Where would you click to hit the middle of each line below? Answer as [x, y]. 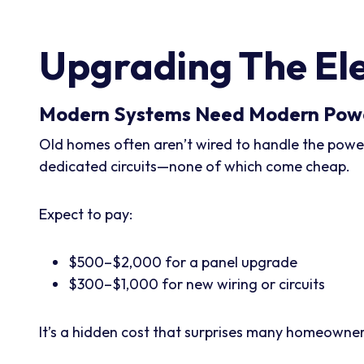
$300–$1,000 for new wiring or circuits [197, 284]
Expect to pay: [86, 214]
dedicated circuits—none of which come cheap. [195, 166]
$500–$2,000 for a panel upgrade [183, 262]
